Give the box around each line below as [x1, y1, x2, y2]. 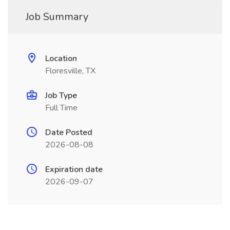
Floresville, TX [45, 65, 95, 76]
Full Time [45, 102, 78, 113]
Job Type [45, 90, 77, 101]
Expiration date [45, 164, 103, 175]
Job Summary [26, 10, 88, 24]
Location [45, 53, 77, 64]
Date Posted [45, 127, 92, 138]
